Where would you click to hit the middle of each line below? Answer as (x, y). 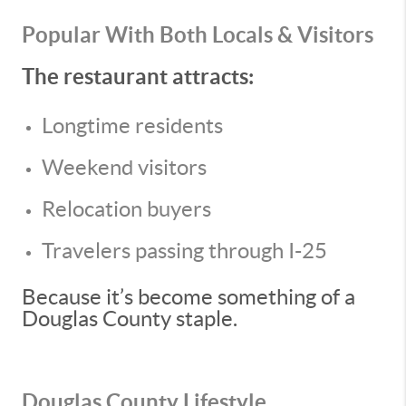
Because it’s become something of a (188, 297)
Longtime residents (132, 126)
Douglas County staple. (130, 319)
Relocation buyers (126, 209)
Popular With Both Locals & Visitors (198, 35)
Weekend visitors (124, 167)
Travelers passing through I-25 (184, 251)
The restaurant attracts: (138, 77)
